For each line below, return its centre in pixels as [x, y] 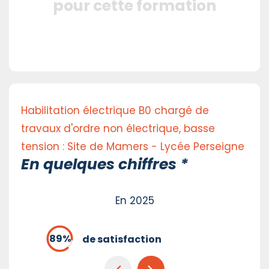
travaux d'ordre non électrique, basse [118, 129]
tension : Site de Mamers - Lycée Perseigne [133, 147]
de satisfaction [122, 240]
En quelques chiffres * [104, 165]
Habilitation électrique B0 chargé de [115, 111]
